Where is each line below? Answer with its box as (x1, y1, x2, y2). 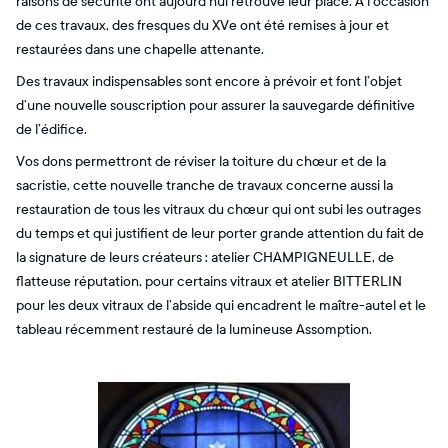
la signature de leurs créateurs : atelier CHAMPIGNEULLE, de (16, 249, 394, 266)
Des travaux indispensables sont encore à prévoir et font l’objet (16, 73, 402, 90)
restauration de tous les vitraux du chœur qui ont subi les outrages (16, 201, 421, 218)
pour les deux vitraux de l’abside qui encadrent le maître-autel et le (16, 297, 426, 314)
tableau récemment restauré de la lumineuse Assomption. (16, 321, 372, 338)
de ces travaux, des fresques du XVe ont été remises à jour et (16, 17, 389, 34)
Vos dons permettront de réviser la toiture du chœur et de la (16, 153, 386, 170)
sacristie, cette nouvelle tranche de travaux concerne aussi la (16, 177, 393, 194)
